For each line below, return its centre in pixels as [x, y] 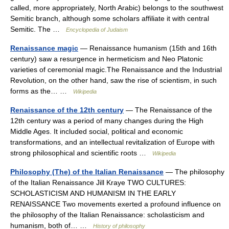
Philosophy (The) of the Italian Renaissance [87, 172]
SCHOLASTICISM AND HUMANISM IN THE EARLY [93, 193]
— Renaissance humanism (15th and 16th [147, 48]
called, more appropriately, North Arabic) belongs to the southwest [117, 8]
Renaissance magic [44, 48]
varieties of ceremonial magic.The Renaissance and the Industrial [116, 70]
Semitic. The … [38, 29]
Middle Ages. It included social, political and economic [97, 131]
